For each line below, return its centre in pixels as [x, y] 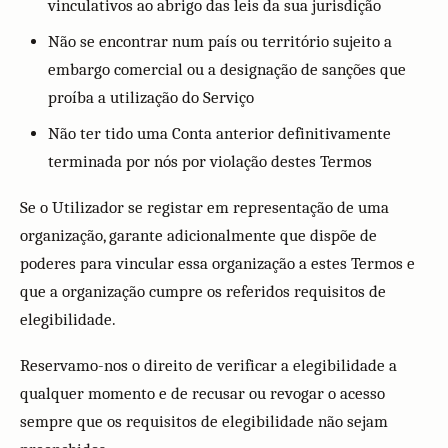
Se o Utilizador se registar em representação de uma [204, 207]
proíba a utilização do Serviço [151, 97]
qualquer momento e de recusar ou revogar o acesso [202, 393]
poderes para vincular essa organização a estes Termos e [217, 263]
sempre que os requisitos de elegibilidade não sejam [204, 421]
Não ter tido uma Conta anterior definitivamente [219, 133]
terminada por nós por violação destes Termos [210, 161]
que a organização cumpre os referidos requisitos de [203, 291]
